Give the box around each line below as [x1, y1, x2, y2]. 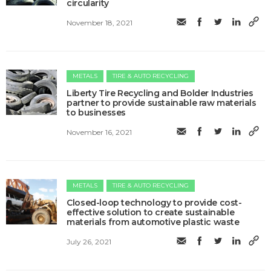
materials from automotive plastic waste [67, 217, 240, 228]
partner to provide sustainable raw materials [67, 97, 256, 109]
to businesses [67, 107, 126, 119]
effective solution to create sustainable [67, 207, 235, 218]
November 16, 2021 [67, 127, 132, 137]
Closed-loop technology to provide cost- [67, 197, 242, 209]
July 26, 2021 [67, 237, 112, 246]
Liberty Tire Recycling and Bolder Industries [67, 88, 253, 99]
